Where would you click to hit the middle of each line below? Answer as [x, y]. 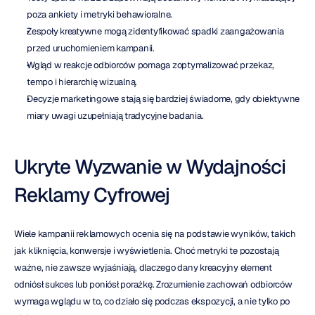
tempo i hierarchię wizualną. [82, 82]
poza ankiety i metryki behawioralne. [99, 15]
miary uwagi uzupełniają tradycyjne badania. [115, 116]
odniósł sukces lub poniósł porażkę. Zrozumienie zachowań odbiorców [153, 285]
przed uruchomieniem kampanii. [91, 49]
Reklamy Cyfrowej [92, 195]
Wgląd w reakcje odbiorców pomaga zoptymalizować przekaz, [150, 65]
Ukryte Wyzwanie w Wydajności [150, 167]
